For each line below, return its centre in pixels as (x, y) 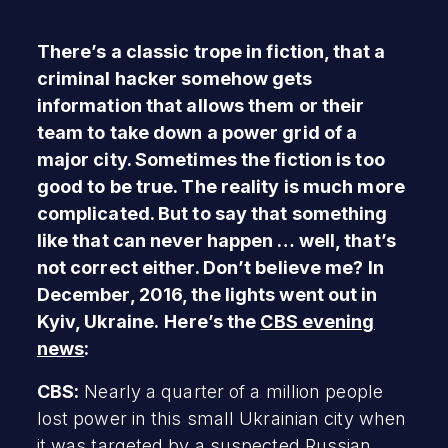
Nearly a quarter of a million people (231, 391)
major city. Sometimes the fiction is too (210, 159)
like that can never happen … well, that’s (216, 240)
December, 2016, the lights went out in (207, 294)
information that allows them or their (200, 105)
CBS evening (317, 321)
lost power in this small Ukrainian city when (221, 418)
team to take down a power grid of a (197, 132)
